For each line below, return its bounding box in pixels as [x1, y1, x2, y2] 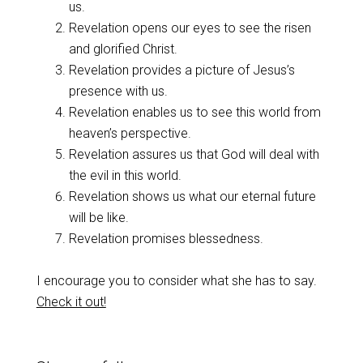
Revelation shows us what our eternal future [68, 189, 316, 204]
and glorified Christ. [68, 41, 177, 57]
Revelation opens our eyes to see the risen [68, 20, 311, 36]
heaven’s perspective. [68, 126, 191, 141]
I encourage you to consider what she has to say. [36, 273, 317, 288]
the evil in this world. [68, 168, 181, 183]
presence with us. [68, 83, 168, 99]
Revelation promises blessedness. [68, 231, 263, 246]
